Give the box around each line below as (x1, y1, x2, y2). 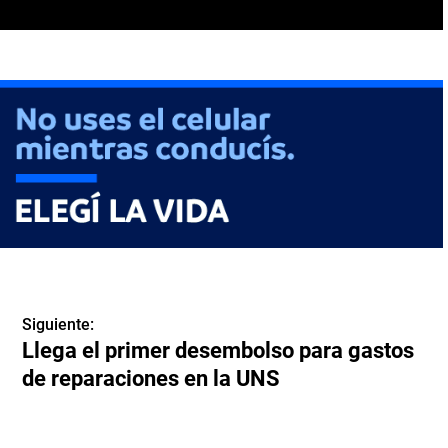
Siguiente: (22, 314, 95, 334)
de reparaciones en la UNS (22, 365, 281, 391)
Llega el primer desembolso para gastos (22, 337, 415, 363)
